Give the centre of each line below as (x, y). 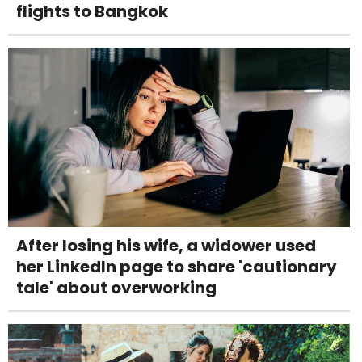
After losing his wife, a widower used (166, 245)
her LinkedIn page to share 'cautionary (177, 266)
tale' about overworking (116, 287)
